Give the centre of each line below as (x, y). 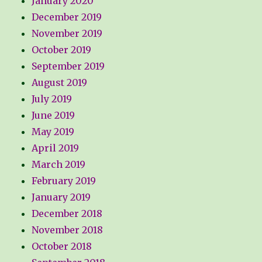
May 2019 (53, 132)
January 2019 (61, 197)
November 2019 (67, 34)
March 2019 (59, 165)
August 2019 (60, 83)
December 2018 (67, 214)
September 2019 (68, 66)
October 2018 (62, 247)
